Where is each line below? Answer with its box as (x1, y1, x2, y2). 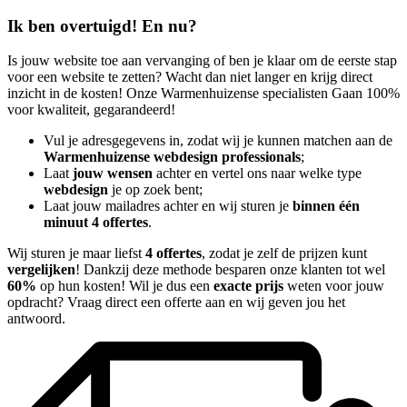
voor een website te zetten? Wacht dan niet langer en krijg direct (7, 69, 372, 85)
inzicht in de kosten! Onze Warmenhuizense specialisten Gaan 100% (7, 85, 400, 102)
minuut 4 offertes (44, 214, 148, 231)
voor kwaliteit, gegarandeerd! (7, 102, 175, 118)
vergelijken (7, 262, 75, 278)
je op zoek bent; (108, 182, 203, 198)
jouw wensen (73, 165, 153, 182)
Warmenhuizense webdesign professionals (44, 149, 301, 165)
